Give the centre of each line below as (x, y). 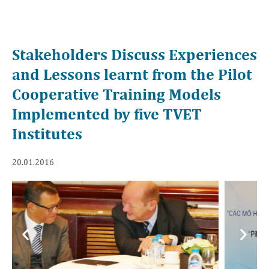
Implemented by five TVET (107, 113)
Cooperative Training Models (116, 94)
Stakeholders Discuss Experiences (134, 54)
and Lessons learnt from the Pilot (132, 74)
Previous (46, 233)
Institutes (47, 133)
